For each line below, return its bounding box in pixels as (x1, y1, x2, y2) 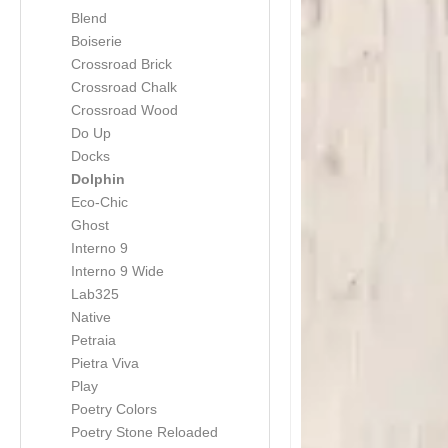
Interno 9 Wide (71, 263, 164, 279)
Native (71, 309, 111, 325)
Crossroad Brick (71, 56, 172, 72)
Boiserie (71, 33, 122, 49)
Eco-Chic (71, 194, 128, 210)
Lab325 (71, 286, 119, 302)
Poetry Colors (71, 401, 157, 417)
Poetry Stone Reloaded (71, 424, 218, 440)
